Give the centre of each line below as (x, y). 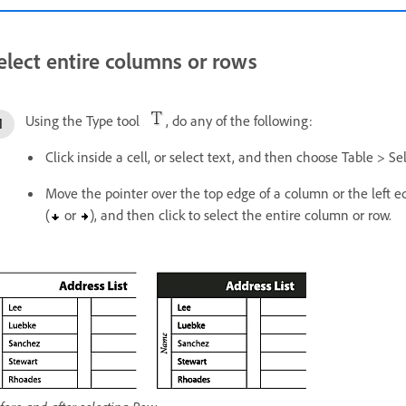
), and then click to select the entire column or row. (241, 214)
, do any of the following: (239, 120)
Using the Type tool (86, 120)
